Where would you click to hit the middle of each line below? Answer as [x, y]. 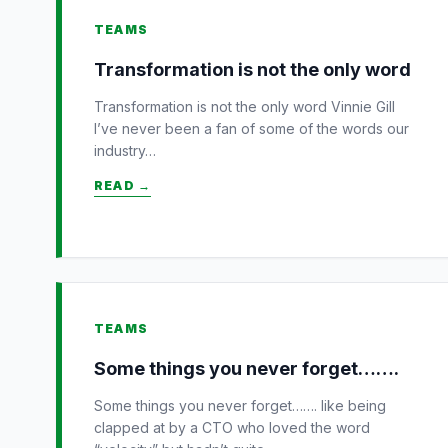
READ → [123, 185]
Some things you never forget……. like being [240, 405]
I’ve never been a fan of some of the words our [251, 128]
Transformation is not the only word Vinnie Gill [244, 106]
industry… [125, 150]
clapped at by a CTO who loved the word [232, 427]
